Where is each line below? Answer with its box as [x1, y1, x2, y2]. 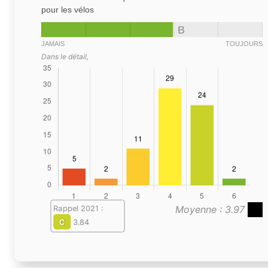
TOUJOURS [226, 40, 263, 48]
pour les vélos [41, 5, 94, 15]
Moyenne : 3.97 [175, 203, 248, 215]
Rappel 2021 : [53, 203, 103, 214]
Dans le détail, [41, 52, 89, 62]
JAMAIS [41, 40, 65, 48]
